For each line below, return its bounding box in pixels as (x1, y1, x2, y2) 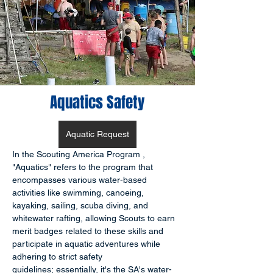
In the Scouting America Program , (12, 149, 147, 159)
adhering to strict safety (12, 252, 105, 261)
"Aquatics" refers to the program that (12, 162, 155, 172)
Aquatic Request (66, 129, 129, 139)
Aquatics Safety (50, 91, 145, 113)
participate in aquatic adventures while (12, 239, 163, 249)
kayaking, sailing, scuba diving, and (12, 200, 151, 210)
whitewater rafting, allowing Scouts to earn (12, 213, 177, 223)
